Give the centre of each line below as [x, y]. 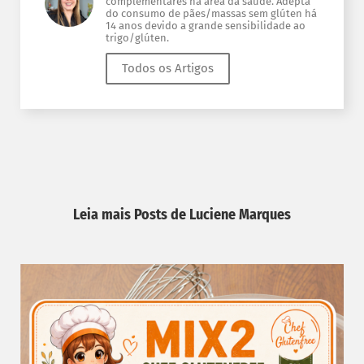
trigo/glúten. [137, 38]
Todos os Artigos [168, 68]
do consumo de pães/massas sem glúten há [211, 14]
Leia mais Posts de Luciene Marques [182, 214]
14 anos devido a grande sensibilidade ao [206, 26]
